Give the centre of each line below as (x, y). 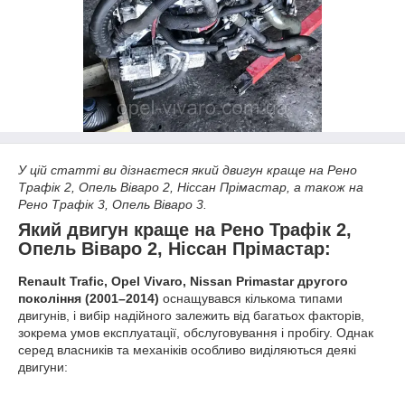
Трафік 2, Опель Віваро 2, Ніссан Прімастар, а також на (191, 187)
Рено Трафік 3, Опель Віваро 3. (113, 204)
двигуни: (43, 367)
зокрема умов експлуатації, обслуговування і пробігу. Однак (196, 332)
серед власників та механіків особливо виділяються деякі (187, 349)
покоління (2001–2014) (89, 298)
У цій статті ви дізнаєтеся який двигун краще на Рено (188, 170)
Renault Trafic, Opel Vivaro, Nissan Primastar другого (183, 281)
